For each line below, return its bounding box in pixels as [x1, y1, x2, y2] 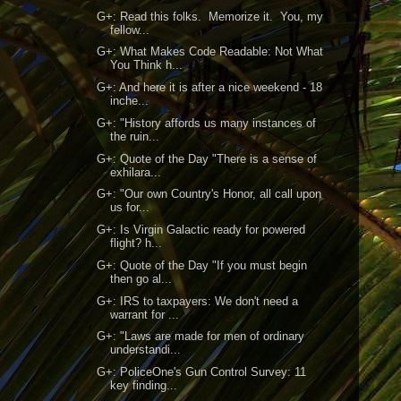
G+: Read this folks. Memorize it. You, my [97, 9, 324, 23]
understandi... [110, 343, 182, 357]
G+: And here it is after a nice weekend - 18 [97, 81, 323, 94]
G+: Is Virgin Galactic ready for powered [97, 223, 306, 236]
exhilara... [110, 165, 162, 179]
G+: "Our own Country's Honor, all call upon [97, 187, 322, 201]
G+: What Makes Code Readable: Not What [97, 45, 324, 59]
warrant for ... [110, 307, 180, 321]
